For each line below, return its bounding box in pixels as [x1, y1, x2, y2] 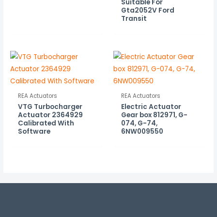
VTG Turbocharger [18, 102, 83, 111]
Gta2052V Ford [121, 6, 175, 15]
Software [18, 126, 51, 136]
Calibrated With [18, 118, 75, 128]
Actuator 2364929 [18, 110, 83, 120]
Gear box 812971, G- [121, 110, 188, 120]
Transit [121, 14, 147, 24]
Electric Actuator [121, 102, 182, 111]
